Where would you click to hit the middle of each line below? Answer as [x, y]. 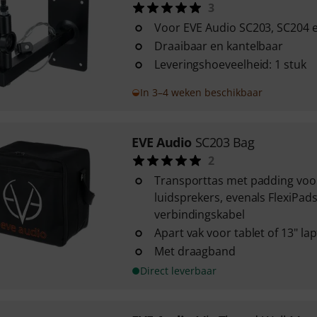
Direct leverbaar [178, 271]
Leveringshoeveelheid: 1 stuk [230, 64]
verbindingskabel [199, 214]
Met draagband [195, 251]
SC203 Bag [225, 142]
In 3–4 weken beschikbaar [201, 92]
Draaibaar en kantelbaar [219, 46]
